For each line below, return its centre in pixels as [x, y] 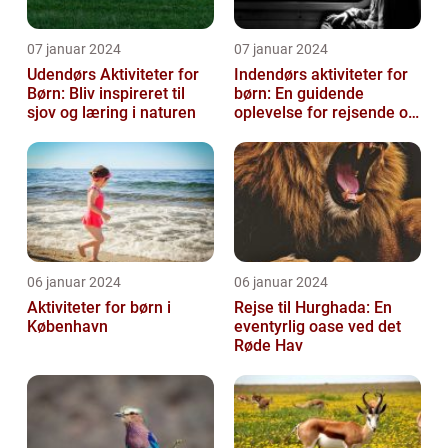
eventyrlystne [282, 131]
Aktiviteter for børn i [99, 307]
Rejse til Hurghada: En [313, 307]
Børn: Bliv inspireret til [106, 93]
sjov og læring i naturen [111, 112]
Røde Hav [268, 345]
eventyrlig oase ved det [317, 326]
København [67, 326]
